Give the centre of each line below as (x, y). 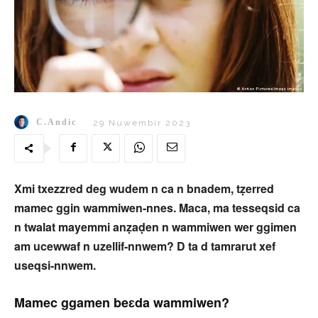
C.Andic (56, 122)
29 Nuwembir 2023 (142, 122)
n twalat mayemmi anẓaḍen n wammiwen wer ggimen (155, 226)
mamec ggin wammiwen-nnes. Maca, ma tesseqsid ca (157, 207)
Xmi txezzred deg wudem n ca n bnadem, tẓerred (144, 188)
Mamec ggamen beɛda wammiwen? (122, 302)
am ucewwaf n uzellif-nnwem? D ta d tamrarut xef (145, 246)
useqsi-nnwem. (55, 265)
